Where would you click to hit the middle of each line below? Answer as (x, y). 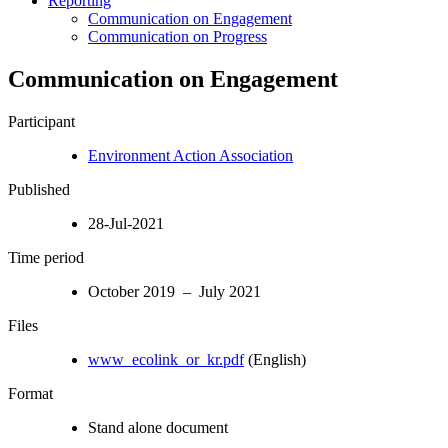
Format (30, 393)
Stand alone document (158, 427)
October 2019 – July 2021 (174, 291)
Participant (41, 121)
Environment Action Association (190, 155)
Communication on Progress (177, 36)
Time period (46, 257)
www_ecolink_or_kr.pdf (166, 359)
